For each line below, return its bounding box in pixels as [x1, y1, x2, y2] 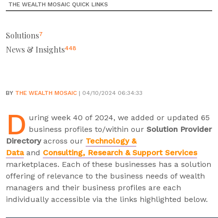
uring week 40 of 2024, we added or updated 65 [29, 113, 210, 122]
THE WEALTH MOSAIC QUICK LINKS [8, 1, 108, 8]
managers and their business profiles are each [6, 183, 181, 192]
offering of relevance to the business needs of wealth [6, 171, 205, 181]
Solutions [6, 30, 39, 40]
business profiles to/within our [29, 125, 146, 134]
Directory [6, 136, 41, 145]
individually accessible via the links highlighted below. [6, 195, 208, 204]
